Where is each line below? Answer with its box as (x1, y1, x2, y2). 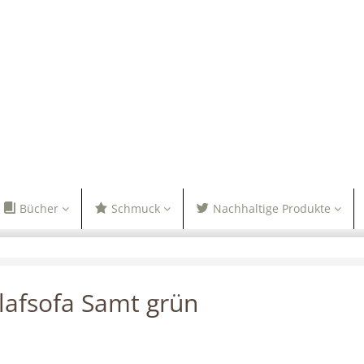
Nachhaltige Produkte (213, 201, 331, 216)
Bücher (19, 201, 58, 216)
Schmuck (110, 201, 160, 216)
